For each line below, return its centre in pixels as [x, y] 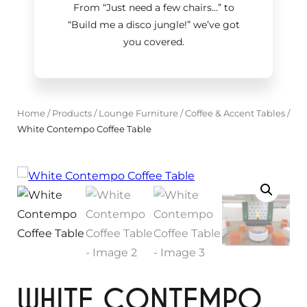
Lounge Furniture [138, 113]
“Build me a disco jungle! [127, 25]
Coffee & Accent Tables [235, 113]
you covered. [153, 42]
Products [72, 113]
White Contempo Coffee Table [84, 129]
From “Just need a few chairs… [145, 8]
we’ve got [215, 25]
